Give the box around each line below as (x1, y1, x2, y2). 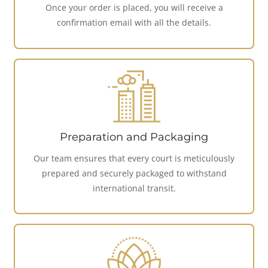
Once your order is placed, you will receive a (45, 2, 223, 14)
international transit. (92, 182, 176, 194)
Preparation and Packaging (60, 130, 208, 144)
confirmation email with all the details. (57, 17, 211, 29)
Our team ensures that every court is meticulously (33, 152, 234, 164)
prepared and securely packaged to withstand (41, 167, 227, 179)
